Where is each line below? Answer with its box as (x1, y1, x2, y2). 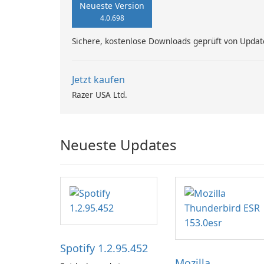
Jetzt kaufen (72, 73, 125, 86)
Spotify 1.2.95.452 (60, 241, 148, 255)
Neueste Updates (60, 135, 177, 154)
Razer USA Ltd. (72, 89, 127, 100)
